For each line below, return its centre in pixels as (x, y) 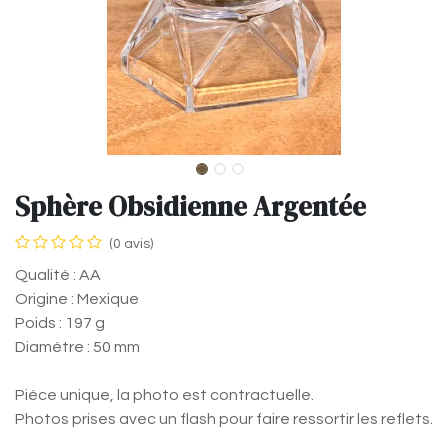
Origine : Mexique (77, 299)
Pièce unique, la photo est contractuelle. (164, 395)
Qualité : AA (58, 275)
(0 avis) (131, 244)
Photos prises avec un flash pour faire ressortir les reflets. (224, 419)
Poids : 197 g (60, 323)
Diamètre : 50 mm (77, 347)
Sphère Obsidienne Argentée (190, 207)
